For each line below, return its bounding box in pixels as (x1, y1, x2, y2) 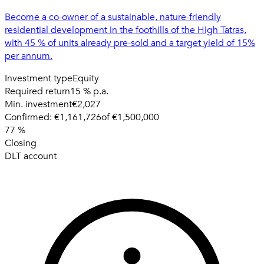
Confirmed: (5, 111, 52, 124)
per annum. (5, 49, 52, 63)
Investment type (5, 72, 72, 85)
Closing (5, 137, 37, 150)
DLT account (5, 150, 57, 163)
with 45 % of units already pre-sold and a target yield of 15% (5, 37, 255, 50)
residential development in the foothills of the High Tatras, (5, 24, 246, 37)
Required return (5, 85, 70, 98)
